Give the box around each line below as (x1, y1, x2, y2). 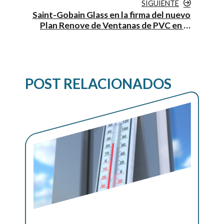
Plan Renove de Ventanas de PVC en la (39, 19, 190, 30)
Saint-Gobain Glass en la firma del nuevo (32, 9, 190, 20)
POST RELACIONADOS (25, 75, 171, 92)
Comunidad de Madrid (104, 30, 190, 41)
